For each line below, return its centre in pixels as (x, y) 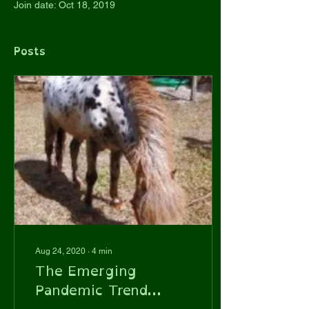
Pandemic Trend (91, 290)
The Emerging (86, 271)
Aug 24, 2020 (60, 251)
